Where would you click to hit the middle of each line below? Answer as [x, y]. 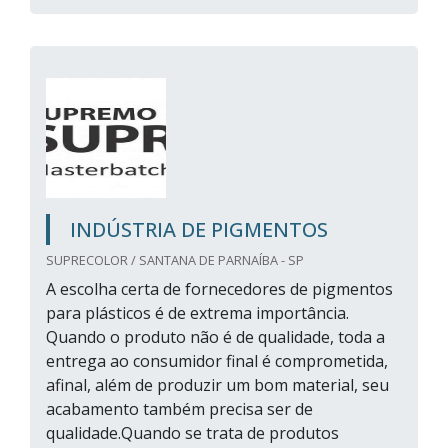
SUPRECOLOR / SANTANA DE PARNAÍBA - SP [175, 260]
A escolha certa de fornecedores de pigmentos [219, 289]
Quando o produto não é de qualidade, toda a [215, 337]
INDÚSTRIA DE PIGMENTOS [199, 229]
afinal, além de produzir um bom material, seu [217, 385]
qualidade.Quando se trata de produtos [192, 433]
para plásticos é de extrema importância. [197, 313]
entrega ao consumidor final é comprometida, [217, 361]
